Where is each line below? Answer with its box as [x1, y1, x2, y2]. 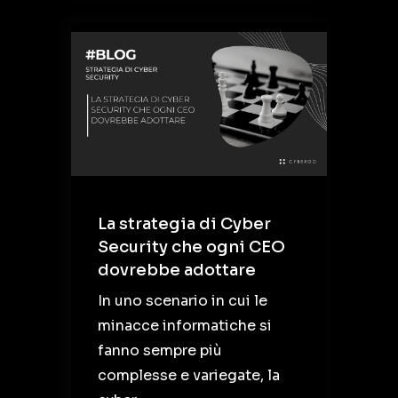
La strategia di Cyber [98, 213, 271, 234]
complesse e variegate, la [98, 365, 280, 385]
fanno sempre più [98, 340, 222, 360]
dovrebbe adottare [98, 259, 256, 280]
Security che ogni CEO [98, 236, 285, 257]
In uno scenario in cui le [98, 291, 267, 310]
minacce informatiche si [98, 315, 272, 335]
